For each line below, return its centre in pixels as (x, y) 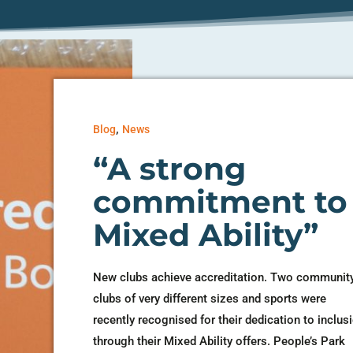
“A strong (170, 168)
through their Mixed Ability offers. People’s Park (219, 341)
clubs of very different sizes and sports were (210, 298)
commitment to (221, 201)
